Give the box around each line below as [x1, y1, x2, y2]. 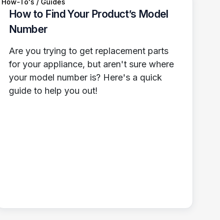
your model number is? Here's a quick [8, 72, 162, 82]
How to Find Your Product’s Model [8, 7, 168, 20]
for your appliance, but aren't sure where [8, 58, 174, 69]
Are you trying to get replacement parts [8, 45, 168, 56]
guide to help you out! [8, 85, 98, 96]
